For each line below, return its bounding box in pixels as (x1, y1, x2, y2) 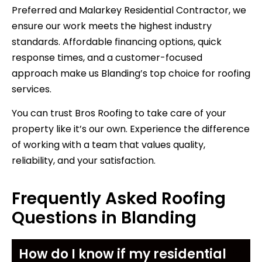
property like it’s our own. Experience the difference (12, 122, 250, 136)
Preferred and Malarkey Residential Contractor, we (12, 4, 246, 18)
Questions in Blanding (12, 206, 196, 229)
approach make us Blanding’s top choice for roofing (12, 67, 250, 81)
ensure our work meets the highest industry (12, 19, 212, 33)
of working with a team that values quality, (12, 138, 205, 152)
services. (12, 82, 51, 96)
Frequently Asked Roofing (12, 187, 226, 210)
